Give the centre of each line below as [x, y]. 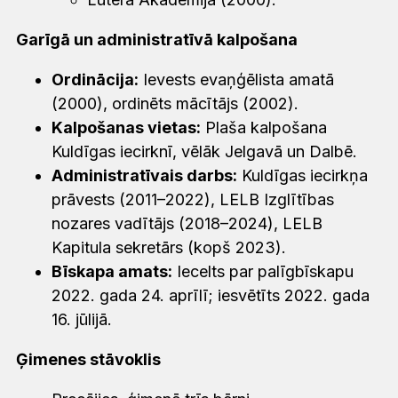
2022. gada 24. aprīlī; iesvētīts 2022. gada [211, 295]
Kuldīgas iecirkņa [302, 175]
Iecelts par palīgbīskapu [263, 271]
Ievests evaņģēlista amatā [236, 79]
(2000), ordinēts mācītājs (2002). [177, 103]
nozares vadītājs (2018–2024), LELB [187, 223]
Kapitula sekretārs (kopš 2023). [171, 247]
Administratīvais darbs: [144, 175]
